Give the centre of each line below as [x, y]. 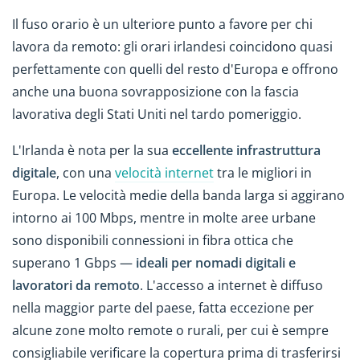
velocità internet [164, 172]
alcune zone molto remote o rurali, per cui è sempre [170, 330]
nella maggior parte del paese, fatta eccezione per [163, 307]
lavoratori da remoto [76, 285]
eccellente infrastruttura [246, 150]
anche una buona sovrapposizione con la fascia [155, 92]
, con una [86, 172]
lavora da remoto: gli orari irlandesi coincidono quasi [172, 47]
